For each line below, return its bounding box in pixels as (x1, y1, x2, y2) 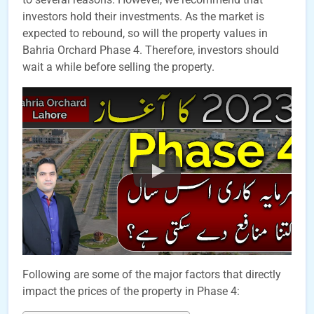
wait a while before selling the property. (22, 60, 214, 74)
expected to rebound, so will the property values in (22, 27, 268, 40)
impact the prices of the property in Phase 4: (22, 285, 240, 298)
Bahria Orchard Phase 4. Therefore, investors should (22, 43, 279, 57)
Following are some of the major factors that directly (22, 268, 281, 281)
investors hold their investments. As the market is (22, 10, 264, 23)
